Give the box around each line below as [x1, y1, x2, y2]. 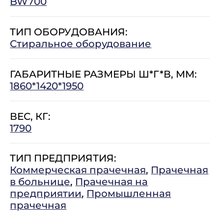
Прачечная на [75, 176, 148, 188]
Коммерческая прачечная [10, 164, 146, 176]
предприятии [10, 188, 82, 200]
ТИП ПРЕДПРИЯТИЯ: [10, 152, 117, 165]
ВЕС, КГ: [10, 110, 51, 122]
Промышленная [86, 188, 171, 200]
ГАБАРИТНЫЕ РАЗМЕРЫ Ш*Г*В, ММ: [10, 68, 197, 80]
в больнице [10, 176, 71, 188]
